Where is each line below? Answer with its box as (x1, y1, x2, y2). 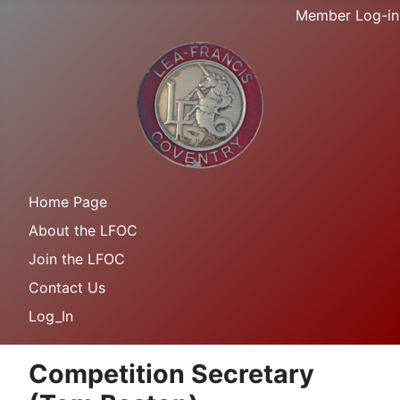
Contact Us (29, 279, 105, 296)
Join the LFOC (29, 250, 125, 268)
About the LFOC (29, 221, 137, 239)
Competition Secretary (29, 358, 314, 389)
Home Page (29, 193, 107, 211)
